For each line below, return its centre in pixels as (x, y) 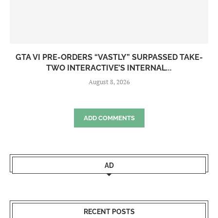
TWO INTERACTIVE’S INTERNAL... (109, 68)
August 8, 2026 (109, 82)
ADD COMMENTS (109, 118)
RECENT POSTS (109, 212)
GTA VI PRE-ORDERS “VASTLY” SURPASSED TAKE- (109, 57)
